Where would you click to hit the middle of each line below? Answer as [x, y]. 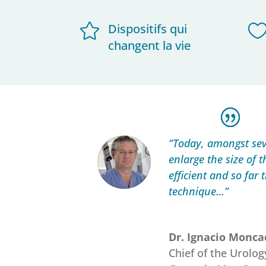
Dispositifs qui [147, 28]
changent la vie [149, 45]
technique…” [199, 191]
